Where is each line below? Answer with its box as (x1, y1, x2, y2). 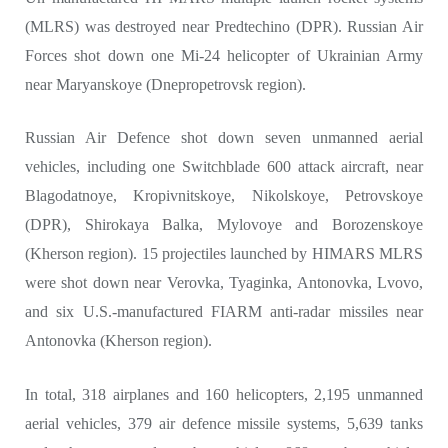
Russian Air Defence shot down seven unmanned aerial (25, 129, 423, 147)
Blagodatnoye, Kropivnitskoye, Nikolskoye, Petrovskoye (25, 187, 423, 205)
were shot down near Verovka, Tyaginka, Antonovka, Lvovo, (25, 274, 423, 292)
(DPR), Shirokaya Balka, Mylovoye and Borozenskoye (25, 216, 423, 234)
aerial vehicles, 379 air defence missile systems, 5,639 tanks (25, 414, 423, 432)
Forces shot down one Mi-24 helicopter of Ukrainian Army (25, 47, 423, 65)
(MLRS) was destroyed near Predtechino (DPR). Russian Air (25, 18, 423, 36)
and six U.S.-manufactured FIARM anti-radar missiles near (25, 303, 423, 321)
